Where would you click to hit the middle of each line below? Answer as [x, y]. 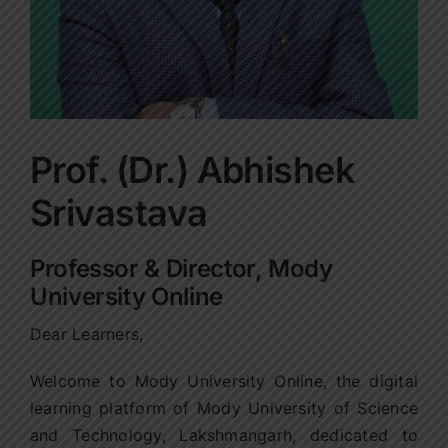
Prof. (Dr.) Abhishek [192, 169]
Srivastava [118, 212]
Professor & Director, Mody [181, 268]
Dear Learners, [86, 333]
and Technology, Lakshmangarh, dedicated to [224, 434]
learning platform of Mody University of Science [224, 407]
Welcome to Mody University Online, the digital [224, 380]
